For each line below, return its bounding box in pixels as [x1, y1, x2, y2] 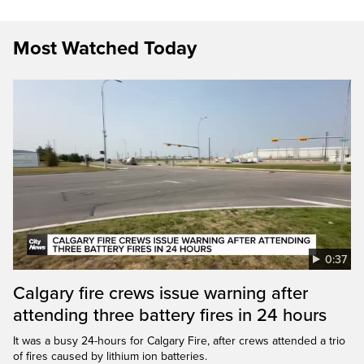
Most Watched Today [13, 36, 197, 60]
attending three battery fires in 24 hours [13, 304, 327, 326]
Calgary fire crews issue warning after [13, 282, 308, 304]
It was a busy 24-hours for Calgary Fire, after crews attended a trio [13, 333, 345, 348]
